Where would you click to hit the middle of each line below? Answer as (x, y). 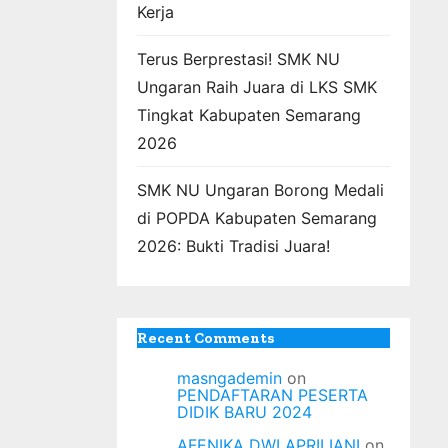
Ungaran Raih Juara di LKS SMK (257, 87)
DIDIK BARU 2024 (244, 412)
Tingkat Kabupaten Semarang (249, 115)
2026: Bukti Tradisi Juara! (233, 246)
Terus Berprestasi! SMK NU (238, 59)
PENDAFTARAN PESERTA (272, 395)
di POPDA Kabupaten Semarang (257, 218)
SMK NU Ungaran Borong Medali (260, 190)
